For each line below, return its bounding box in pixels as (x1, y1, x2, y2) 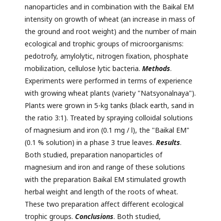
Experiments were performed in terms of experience (25, 76, 192, 86)
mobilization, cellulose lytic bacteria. (25, 64, 142, 74)
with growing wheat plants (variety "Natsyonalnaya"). (25, 88, 196, 98)
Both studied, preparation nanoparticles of (25, 150, 162, 160)
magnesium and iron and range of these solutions (25, 162, 185, 172)
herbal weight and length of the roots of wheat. (25, 187, 178, 197)
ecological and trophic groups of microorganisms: (25, 39, 184, 49)
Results (156, 138, 180, 147)
